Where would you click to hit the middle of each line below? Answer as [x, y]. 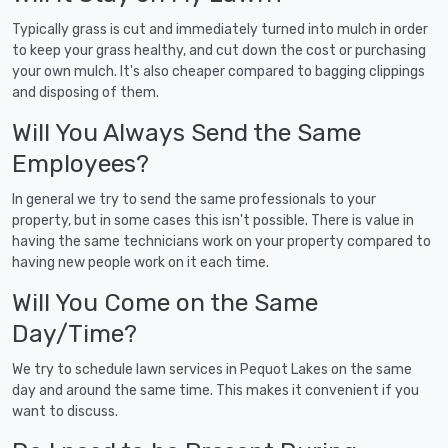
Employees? [80, 163]
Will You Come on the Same [165, 302]
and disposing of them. [85, 92]
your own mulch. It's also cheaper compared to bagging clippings [218, 71]
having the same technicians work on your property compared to [221, 241]
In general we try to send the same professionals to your [194, 199]
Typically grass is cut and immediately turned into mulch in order [220, 29]
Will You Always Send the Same [186, 132]
